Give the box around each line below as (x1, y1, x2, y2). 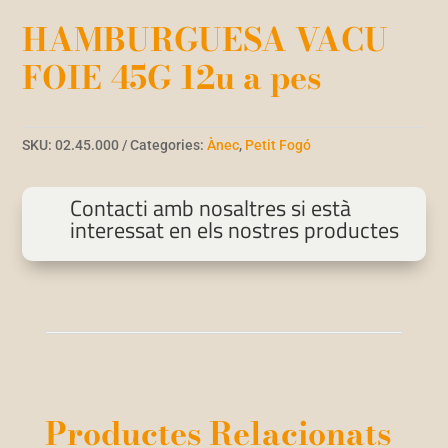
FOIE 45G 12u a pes (22, 53, 322, 103)
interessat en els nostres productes (69, 213, 399, 248)
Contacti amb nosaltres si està (69, 191, 351, 226)
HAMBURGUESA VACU (22, 15, 389, 65)
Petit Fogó (245, 137, 312, 154)
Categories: (130, 137, 208, 154)
